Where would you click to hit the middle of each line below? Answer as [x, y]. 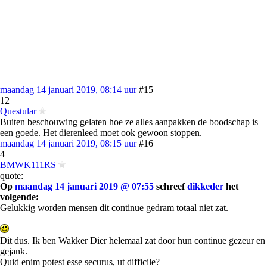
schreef [170, 186]
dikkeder [205, 186]
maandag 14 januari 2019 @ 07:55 [84, 186]
